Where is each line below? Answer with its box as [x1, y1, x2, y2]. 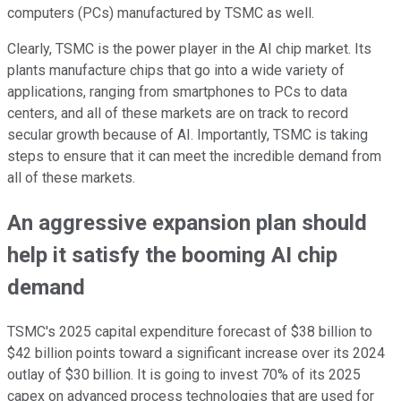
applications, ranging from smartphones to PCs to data [7, 82, 347, 100]
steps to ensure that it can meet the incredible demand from [7, 147, 381, 165]
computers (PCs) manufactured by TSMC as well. [7, 4, 314, 21]
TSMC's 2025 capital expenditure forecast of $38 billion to [7, 322, 372, 340]
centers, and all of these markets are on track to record [7, 104, 348, 122]
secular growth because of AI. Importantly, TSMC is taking [7, 125, 368, 143]
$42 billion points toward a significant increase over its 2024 [7, 344, 385, 362]
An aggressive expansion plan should [7, 209, 367, 235]
